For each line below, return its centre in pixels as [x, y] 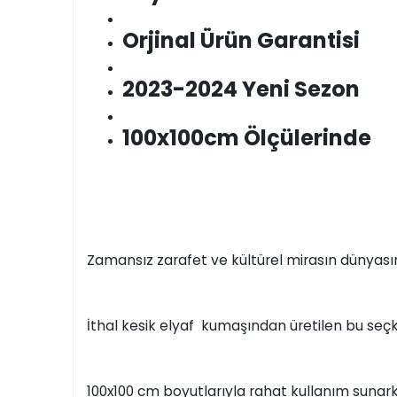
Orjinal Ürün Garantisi [241, 40]
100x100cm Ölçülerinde [247, 138]
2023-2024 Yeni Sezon [241, 89]
